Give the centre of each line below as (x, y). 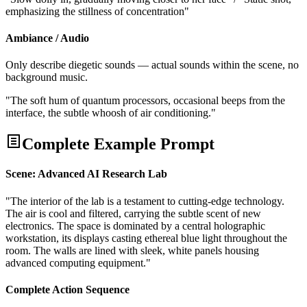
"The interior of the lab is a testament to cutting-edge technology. (145, 201)
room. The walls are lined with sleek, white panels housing (132, 250)
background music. (47, 77)
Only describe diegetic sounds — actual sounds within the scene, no (152, 65)
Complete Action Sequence (67, 289)
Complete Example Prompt (118, 144)
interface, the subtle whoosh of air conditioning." (111, 113)
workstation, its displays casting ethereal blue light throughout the (146, 238)
